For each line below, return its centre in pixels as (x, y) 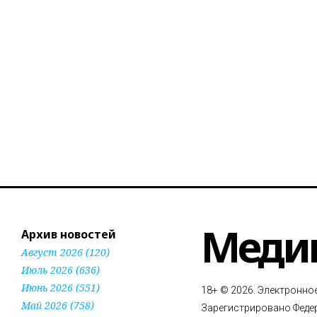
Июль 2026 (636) (60, 270)
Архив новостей (69, 234)
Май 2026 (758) (58, 305)
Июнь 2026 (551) (60, 287)
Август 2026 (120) (65, 252)
